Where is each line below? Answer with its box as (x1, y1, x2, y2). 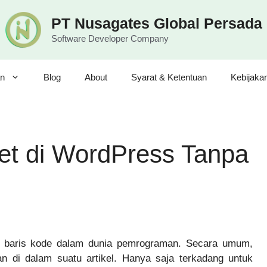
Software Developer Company (51, 33, 169, 44)
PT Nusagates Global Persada (51, 15, 262, 32)
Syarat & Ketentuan (131, 72, 207, 82)
